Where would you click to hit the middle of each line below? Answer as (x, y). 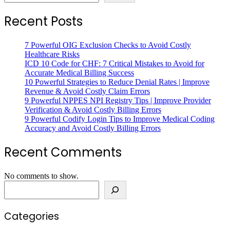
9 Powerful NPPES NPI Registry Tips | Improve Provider (118, 101)
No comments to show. (41, 176)
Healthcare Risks (52, 54)
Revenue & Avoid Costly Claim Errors (87, 91)
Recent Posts (43, 22)
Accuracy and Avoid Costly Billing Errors (93, 128)
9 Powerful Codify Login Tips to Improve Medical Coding (120, 119)
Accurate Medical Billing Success (79, 73)
